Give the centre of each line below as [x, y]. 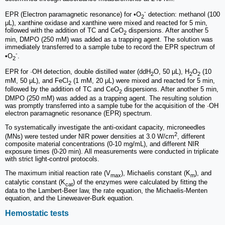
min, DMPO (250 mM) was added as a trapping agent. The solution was [109, 40]
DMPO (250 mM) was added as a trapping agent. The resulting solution [108, 98]
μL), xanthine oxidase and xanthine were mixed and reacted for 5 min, [106, 23]
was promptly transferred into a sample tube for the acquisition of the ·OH [112, 105]
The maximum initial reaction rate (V [58, 173]
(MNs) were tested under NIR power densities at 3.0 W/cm [90, 137]
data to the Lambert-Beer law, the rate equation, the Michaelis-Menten [106, 191]
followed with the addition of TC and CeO [64, 31]
